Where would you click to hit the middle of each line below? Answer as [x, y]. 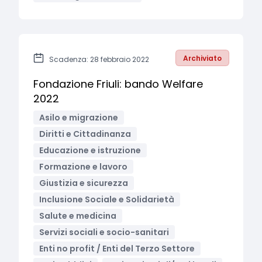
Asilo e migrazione [79, 118]
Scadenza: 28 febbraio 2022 [99, 59]
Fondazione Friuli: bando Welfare [118, 84]
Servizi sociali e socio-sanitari [104, 232]
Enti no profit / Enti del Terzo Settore [117, 249]
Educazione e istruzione [90, 150]
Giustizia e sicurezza [84, 183]
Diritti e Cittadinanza [85, 134]
